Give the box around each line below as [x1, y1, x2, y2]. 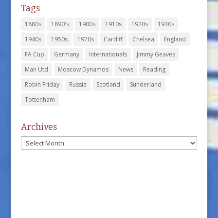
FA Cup [24, 50, 44, 58]
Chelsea [132, 35, 154, 43]
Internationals [89, 50, 127, 58]
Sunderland [129, 80, 162, 89]
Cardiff [103, 35, 123, 43]
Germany [54, 50, 79, 58]
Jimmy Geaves [136, 50, 175, 58]
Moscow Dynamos [57, 65, 109, 73]
